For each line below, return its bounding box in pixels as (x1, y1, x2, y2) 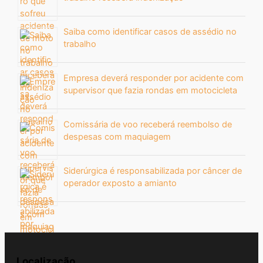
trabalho (63, 39, 97, 50)
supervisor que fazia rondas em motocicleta (63, 85, 238, 96)
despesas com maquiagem (63, 131, 171, 142)
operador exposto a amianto (63, 177, 177, 188)
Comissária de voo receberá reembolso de (63, 119, 232, 130)
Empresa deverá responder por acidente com (63, 72, 244, 83)
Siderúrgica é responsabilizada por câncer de (63, 165, 242, 176)
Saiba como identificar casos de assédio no (63, 26, 237, 38)
